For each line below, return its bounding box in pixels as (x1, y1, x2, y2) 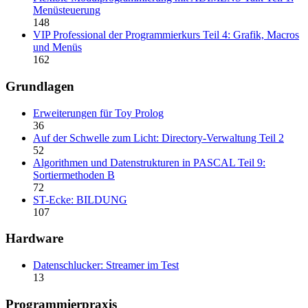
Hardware (5, 231, 63, 246)
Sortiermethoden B (33, 168, 115, 181)
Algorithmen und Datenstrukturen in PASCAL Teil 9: (33, 156, 265, 168)
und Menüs (33, 41, 82, 54)
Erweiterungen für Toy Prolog (33, 107, 164, 119)
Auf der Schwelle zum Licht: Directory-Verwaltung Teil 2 (33, 131, 284, 144)
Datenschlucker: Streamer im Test (33, 258, 179, 271)
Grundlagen (5, 78, 74, 93)
